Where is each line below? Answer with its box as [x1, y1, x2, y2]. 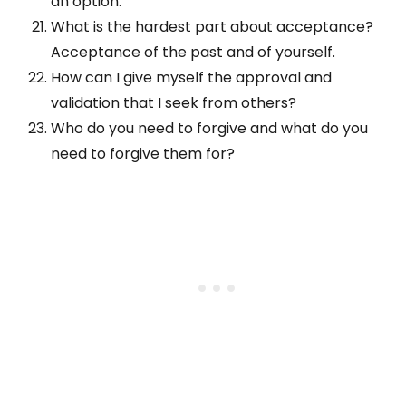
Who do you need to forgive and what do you [51, 118, 368, 140]
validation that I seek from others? [51, 92, 296, 114]
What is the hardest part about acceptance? [51, 16, 373, 38]
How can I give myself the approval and [51, 67, 332, 89]
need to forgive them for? [51, 143, 235, 165]
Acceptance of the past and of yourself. [51, 42, 335, 63]
